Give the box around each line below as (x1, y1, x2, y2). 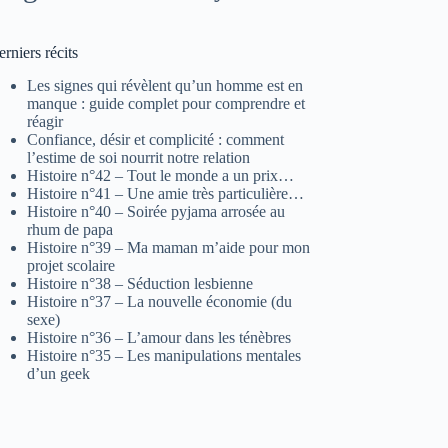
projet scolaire (27, 256, 116, 274)
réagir (27, 112, 64, 130)
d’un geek (27, 364, 91, 382)
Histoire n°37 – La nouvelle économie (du (27, 292, 293, 310)
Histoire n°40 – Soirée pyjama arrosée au (27, 202, 286, 220)
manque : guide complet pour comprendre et (27, 94, 306, 112)
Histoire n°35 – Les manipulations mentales (27, 346, 302, 364)
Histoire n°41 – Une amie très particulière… (27, 184, 305, 202)
